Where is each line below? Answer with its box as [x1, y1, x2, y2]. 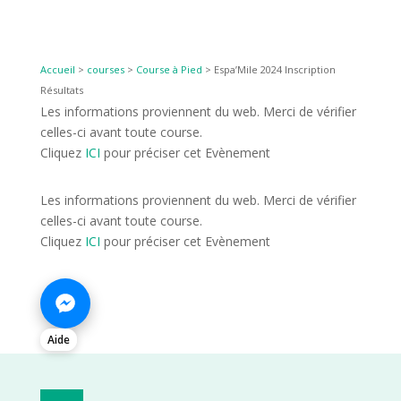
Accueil [39, 63, 75, 77]
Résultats [39, 83, 83, 98]
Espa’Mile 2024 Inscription [213, 63, 336, 77]
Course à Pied [135, 63, 202, 77]
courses [86, 63, 124, 77]
